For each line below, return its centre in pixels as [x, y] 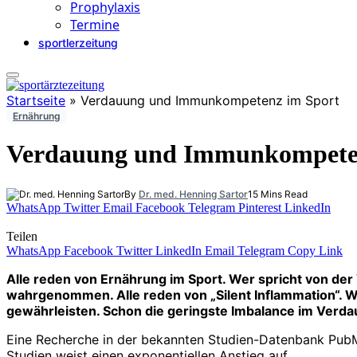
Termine [95, 25]
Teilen [22, 236]
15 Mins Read [278, 194]
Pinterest [260, 207]
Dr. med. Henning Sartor [193, 194]
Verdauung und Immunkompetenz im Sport [210, 100]
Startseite [36, 100]
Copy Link [315, 250]
